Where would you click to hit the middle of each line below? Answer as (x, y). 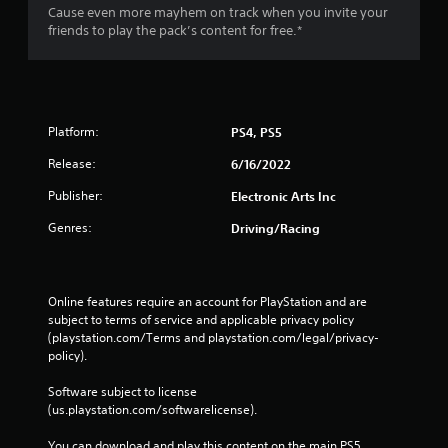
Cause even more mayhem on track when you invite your (218, 12)
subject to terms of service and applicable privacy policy (201, 319)
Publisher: (75, 195)
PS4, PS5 (256, 131)
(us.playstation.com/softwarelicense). (152, 409)
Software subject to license (122, 391)
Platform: (73, 131)
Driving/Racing (275, 227)
